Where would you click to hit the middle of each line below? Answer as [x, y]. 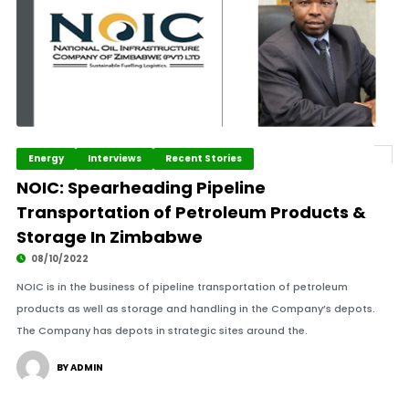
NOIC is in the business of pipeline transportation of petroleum [182, 287]
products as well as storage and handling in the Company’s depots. [195, 309]
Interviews [114, 158]
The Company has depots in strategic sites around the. [162, 330]
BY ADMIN [79, 367]
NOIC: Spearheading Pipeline [141, 188]
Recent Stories [203, 158]
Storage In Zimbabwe [109, 237]
